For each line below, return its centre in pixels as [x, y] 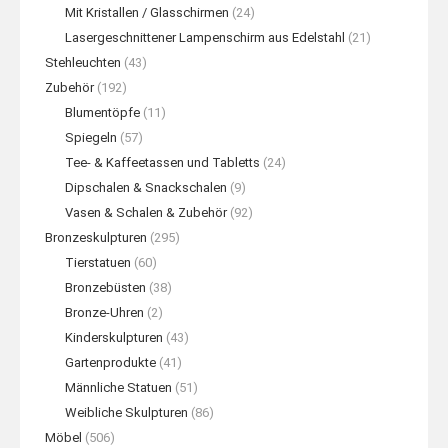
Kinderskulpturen [114, 337]
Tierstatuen [98, 262]
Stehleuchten [83, 62]
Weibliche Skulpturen [126, 412]
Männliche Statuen [118, 387]
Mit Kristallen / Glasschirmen [147, 12]
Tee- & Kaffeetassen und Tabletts [162, 162]
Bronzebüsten [105, 287]
